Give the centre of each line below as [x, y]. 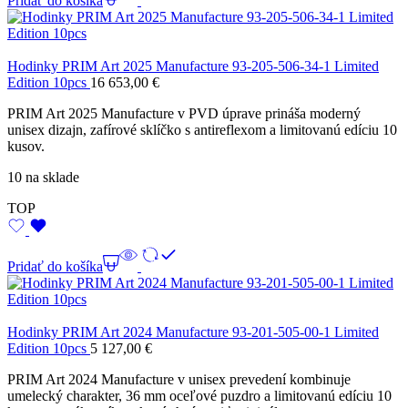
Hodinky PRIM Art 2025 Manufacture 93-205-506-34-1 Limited [193, 66]
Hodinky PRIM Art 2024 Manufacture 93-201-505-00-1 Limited [193, 332]
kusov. [26, 147]
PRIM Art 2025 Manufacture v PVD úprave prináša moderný [184, 114]
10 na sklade [43, 178]
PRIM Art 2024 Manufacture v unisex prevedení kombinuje [179, 380]
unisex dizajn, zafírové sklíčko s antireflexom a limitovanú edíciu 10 [202, 130]
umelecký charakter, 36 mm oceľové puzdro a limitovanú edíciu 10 [199, 396]
